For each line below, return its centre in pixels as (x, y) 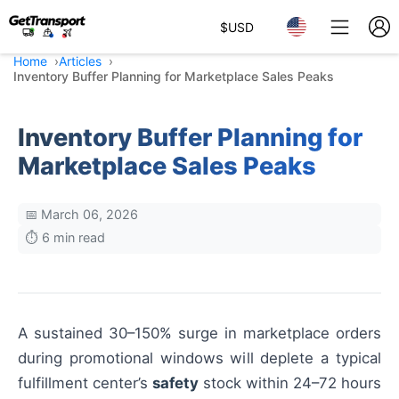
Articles (80, 61)
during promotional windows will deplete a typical (199, 358)
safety (175, 383)
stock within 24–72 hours (290, 383)
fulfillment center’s (85, 383)
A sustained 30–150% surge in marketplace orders (199, 333)
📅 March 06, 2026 (81, 214)
